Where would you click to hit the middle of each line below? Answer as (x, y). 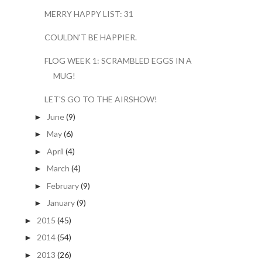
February (63, 185)
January (61, 203)
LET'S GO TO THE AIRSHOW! (101, 99)
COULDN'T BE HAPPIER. (90, 37)
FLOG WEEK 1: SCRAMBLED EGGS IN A (118, 61)
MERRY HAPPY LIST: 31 (89, 14)
